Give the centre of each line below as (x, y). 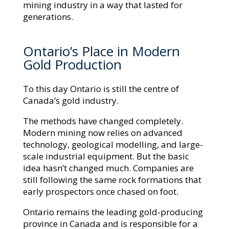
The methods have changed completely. (103, 121)
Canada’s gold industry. (71, 101)
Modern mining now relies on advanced (102, 133)
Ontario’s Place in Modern (101, 51)
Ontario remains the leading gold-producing (113, 212)
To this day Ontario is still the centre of (101, 89)
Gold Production (72, 65)
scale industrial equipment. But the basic (106, 156)
